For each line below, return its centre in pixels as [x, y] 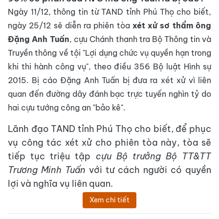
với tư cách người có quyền [150, 170]
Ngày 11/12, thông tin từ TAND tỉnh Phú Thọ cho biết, [109, 12]
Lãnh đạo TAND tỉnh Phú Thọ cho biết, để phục [109, 129]
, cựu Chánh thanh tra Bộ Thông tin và [140, 39]
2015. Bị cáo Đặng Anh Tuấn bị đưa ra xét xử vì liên [109, 80]
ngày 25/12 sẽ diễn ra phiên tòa [70, 25]
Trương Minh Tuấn [48, 170]
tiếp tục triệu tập [52, 156]
